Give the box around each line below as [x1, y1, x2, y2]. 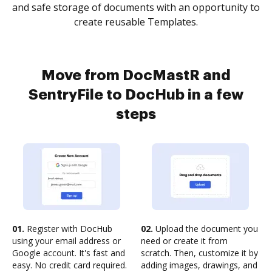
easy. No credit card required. [12, 259, 127, 271]
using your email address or [12, 235, 121, 246]
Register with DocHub [24, 223, 112, 234]
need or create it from [141, 235, 228, 246]
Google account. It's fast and [12, 247, 125, 259]
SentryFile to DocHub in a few [29, 87, 243, 102]
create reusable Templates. [74, 15, 198, 29]
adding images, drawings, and [141, 259, 257, 271]
